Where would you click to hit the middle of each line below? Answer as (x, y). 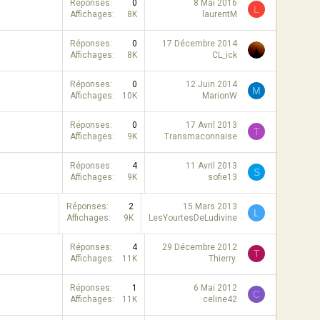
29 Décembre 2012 (200, 247)
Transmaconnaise (201, 136)
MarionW (220, 96)
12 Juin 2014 (211, 84)
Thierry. (223, 259)
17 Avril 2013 (211, 125)
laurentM (220, 14)
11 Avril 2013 (211, 166)
